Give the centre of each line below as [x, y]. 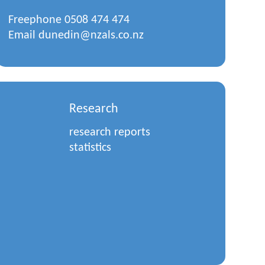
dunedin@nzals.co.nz [91, 35]
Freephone [36, 20]
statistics [90, 148]
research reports [109, 132]
